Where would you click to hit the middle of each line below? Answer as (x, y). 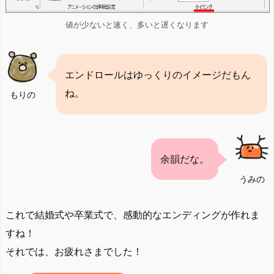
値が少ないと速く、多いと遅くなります (137, 25)
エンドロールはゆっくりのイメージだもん (158, 75)
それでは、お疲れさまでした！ (74, 251)
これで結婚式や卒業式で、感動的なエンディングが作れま (133, 214)
